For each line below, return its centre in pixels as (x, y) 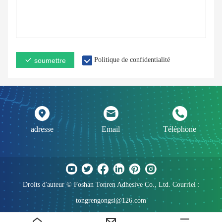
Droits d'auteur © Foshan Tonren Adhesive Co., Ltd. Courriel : (111, 184)
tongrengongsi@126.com (111, 200)
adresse (42, 129)
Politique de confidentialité (132, 59)
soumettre (50, 60)
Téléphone (180, 129)
